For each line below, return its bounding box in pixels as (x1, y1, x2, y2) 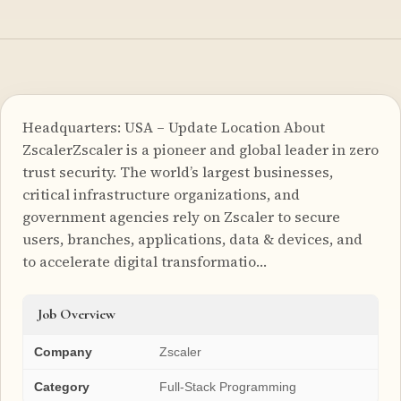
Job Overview (38, 304, 115, 323)
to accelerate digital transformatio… (22, 251, 267, 271)
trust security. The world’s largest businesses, (22, 161, 333, 182)
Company (34, 344, 92, 359)
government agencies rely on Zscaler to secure (22, 206, 340, 226)
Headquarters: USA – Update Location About (22, 116, 325, 137)
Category (34, 379, 90, 394)
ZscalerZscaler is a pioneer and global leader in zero (22, 139, 379, 159)
